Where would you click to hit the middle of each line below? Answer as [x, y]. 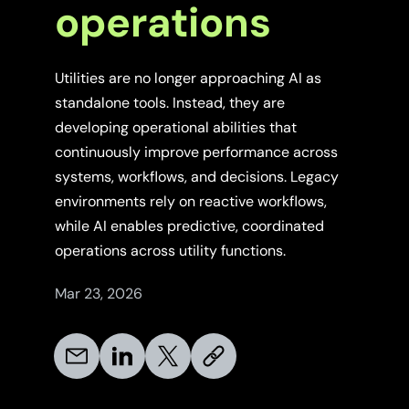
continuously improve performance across [196, 152]
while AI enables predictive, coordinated [189, 226]
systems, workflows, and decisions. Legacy [196, 177]
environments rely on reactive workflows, [190, 202]
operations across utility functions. [170, 251]
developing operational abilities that [175, 128]
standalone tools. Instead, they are [169, 103]
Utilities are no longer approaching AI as [188, 79]
